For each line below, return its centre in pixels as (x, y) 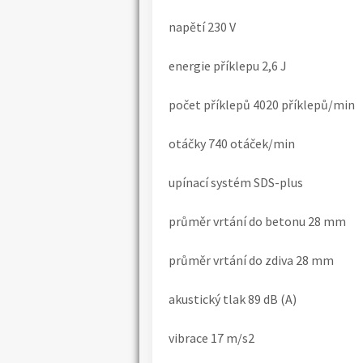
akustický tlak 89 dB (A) (233, 299)
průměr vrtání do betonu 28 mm (257, 222)
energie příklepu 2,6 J (228, 66)
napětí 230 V (202, 27)
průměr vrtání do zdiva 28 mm (251, 261)
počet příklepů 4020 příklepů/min (262, 105)
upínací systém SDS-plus (236, 183)
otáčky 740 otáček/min (232, 144)
